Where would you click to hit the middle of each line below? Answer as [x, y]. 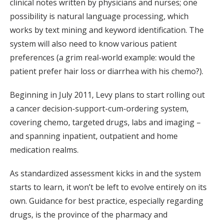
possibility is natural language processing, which [99, 16]
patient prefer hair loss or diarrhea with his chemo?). [107, 71]
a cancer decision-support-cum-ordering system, [99, 109]
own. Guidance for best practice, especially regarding [107, 201]
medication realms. [44, 150]
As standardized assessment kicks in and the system [105, 174]
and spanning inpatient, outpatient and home [94, 136]
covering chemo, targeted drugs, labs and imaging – [105, 123]
